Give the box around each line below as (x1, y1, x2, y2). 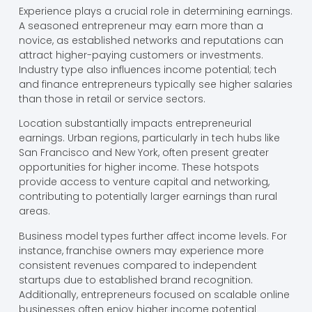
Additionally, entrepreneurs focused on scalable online (18, 287, 290, 302)
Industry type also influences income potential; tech (18, 62, 276, 77)
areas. (18, 204, 50, 219)
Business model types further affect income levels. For (18, 228, 287, 243)
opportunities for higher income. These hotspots (18, 160, 259, 175)
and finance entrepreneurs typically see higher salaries (18, 77, 292, 91)
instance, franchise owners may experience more (18, 243, 264, 258)
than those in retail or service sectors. (18, 91, 205, 106)
